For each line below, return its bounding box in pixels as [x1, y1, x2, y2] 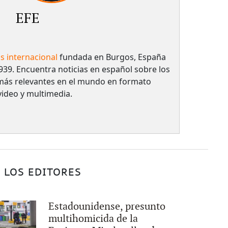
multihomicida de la [48, 212, 138, 225]
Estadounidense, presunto [48, 200, 166, 213]
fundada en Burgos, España [57, 51, 166, 63]
